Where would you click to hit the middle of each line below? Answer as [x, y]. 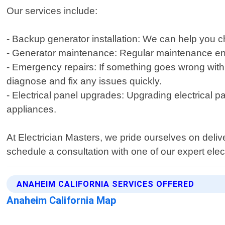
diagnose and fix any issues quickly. [84, 81]
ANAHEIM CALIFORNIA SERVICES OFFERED [106, 184]
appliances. [32, 109]
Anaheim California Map [62, 201]
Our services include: [52, 11]
